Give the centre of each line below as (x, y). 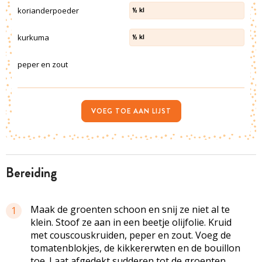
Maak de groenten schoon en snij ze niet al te (130, 209)
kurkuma (33, 37)
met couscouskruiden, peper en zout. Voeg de (131, 235)
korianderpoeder (48, 10)
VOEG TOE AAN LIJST (131, 111)
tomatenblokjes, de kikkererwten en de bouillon (135, 248)
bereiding (36, 173)
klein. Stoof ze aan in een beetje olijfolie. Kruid (131, 222)
